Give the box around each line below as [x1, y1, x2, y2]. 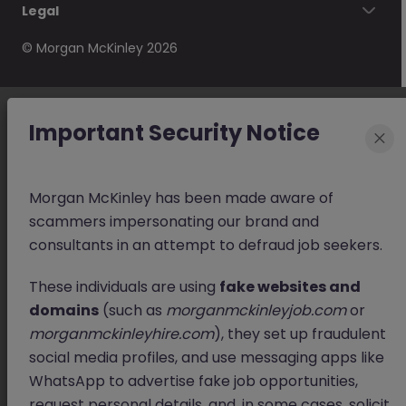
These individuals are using [29, 276, 219, 298]
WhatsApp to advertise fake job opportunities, [29, 371, 358, 392]
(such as [99, 300, 166, 322]
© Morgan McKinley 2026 [22, 39, 178, 58]
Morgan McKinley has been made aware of [29, 188, 333, 209]
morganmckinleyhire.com [29, 324, 214, 345]
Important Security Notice [29, 118, 320, 149]
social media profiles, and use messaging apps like [29, 347, 384, 369]
